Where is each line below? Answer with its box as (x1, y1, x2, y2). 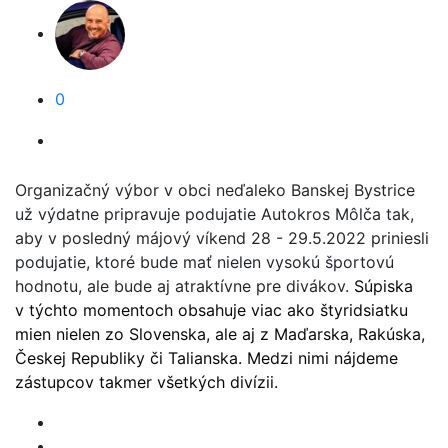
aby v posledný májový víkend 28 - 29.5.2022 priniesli (15, 228, 429, 248)
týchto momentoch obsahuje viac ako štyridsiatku (24, 300, 408, 320)
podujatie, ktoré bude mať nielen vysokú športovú (15, 252, 394, 272)
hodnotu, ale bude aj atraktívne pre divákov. (15, 276, 354, 296)
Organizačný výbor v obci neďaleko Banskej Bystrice (15, 180, 415, 200)
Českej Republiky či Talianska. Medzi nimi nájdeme (15, 348, 398, 368)
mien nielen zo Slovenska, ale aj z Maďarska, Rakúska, (15, 324, 425, 344)
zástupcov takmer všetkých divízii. (15, 372, 278, 392)
